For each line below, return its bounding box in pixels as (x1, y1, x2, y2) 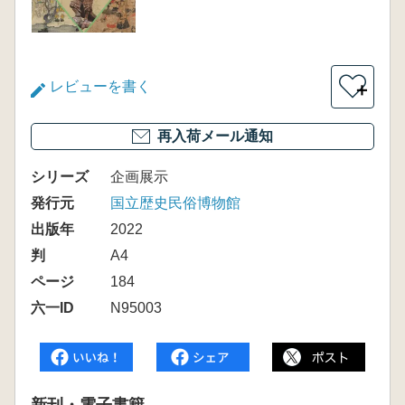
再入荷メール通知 (157, 128, 273, 144)
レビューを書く (50, 79, 151, 94)
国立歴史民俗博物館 (110, 195, 240, 211)
